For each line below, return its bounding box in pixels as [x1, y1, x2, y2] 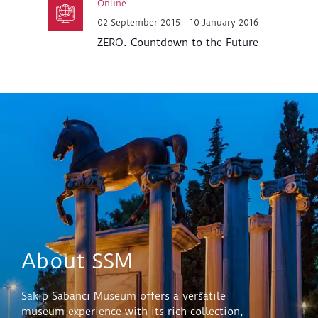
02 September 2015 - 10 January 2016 [97, 17, 258, 28]
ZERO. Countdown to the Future [97, 36, 258, 50]
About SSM [21, 248, 133, 274]
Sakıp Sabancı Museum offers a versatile [21, 290, 226, 303]
